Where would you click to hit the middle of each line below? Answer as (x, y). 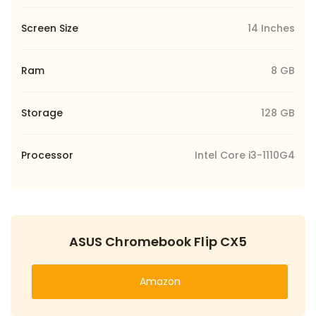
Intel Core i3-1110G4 (245, 155)
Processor (47, 155)
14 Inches (271, 28)
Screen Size (50, 28)
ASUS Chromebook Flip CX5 (158, 241)
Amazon (160, 281)
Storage (42, 113)
